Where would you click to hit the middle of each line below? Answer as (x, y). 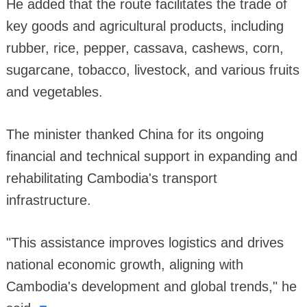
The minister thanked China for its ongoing (135, 135)
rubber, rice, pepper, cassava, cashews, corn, (145, 48)
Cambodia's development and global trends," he (151, 287)
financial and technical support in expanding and (151, 157)
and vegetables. (54, 92)
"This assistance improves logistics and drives (145, 243)
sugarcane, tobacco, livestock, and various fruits (152, 70)
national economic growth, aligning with (124, 265)
